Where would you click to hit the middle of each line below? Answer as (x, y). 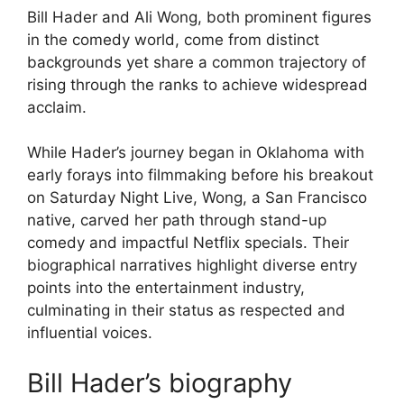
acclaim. (57, 107)
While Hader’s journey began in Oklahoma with (196, 153)
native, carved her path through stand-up (177, 220)
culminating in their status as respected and (186, 311)
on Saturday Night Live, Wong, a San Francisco (197, 198)
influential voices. (90, 333)
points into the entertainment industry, (166, 288)
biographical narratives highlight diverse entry (192, 266)
